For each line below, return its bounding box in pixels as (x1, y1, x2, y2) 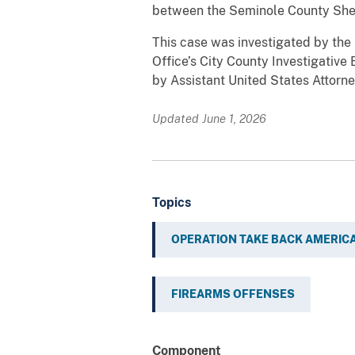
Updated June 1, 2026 (152, 112, 266, 126)
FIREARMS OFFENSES (171, 288, 295, 301)
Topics (152, 195, 191, 211)
